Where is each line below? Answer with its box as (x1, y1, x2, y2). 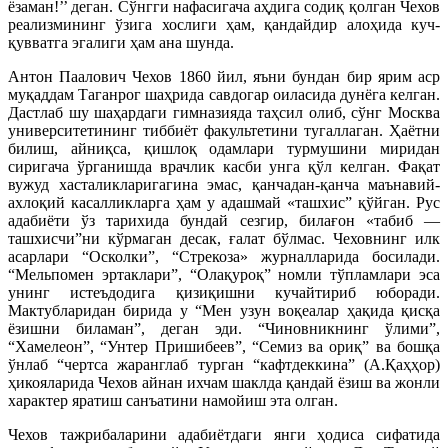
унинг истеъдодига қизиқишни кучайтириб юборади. (8, 283, 440, 301)
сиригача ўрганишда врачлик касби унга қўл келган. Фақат (8, 157, 440, 175)
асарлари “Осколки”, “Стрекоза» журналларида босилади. (8, 247, 440, 265)
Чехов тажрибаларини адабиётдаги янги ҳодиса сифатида (8, 425, 440, 443)
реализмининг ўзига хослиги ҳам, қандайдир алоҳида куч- (8, 15, 440, 33)
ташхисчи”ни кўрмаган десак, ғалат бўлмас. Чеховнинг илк (8, 229, 440, 247)
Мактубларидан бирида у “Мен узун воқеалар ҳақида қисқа (8, 301, 440, 319)
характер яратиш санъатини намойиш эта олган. (8, 391, 338, 409)
